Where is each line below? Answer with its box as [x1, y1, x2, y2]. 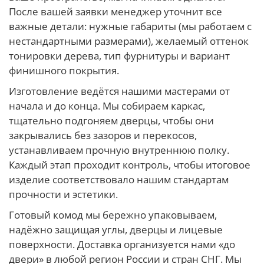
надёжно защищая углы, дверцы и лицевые [9, 222, 223, 236]
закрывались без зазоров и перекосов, [9, 128, 197, 142]
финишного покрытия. [9, 63, 119, 77]
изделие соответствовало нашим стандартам [9, 172, 229, 186]
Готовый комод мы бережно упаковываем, [9, 207, 217, 222]
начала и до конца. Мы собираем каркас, [9, 98, 205, 113]
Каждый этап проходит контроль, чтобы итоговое [9, 157, 250, 171]
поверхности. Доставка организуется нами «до [9, 237, 235, 251]
